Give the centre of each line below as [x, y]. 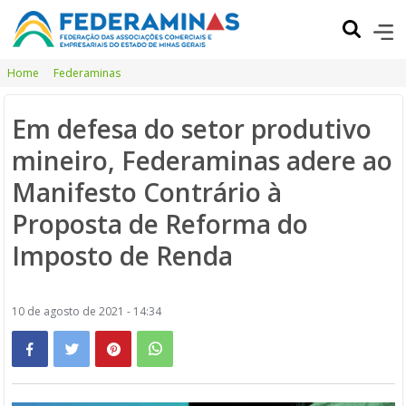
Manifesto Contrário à [147, 192]
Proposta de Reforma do [160, 224]
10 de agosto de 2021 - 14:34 [87, 311]
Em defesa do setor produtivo [192, 129]
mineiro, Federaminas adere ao [202, 160]
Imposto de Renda [122, 256]
